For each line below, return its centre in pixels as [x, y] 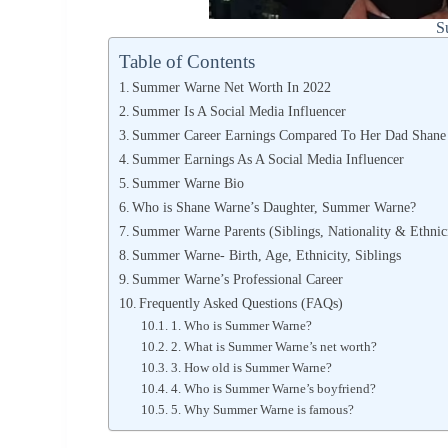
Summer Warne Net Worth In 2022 [232, 86]
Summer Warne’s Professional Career [238, 278]
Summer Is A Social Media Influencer [239, 110]
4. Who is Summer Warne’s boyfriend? [273, 388]
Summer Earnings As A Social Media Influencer [270, 158]
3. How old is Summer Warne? [251, 367]
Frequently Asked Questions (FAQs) [241, 302]
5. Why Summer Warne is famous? [262, 409]
